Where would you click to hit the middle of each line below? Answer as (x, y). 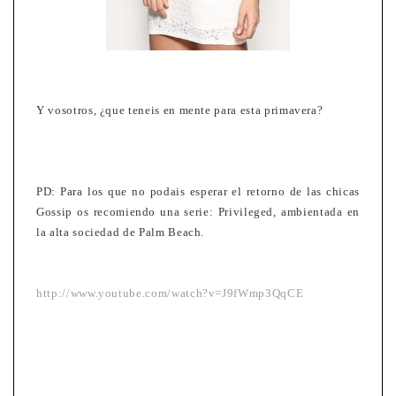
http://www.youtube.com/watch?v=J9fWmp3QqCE (170, 293)
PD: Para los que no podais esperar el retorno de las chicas (198, 192)
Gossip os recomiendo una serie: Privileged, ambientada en (198, 212)
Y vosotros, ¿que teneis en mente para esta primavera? (180, 110)
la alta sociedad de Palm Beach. (121, 232)
